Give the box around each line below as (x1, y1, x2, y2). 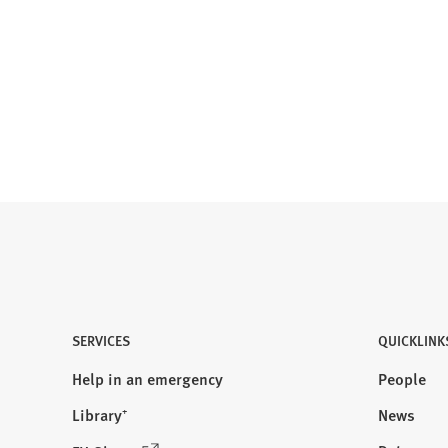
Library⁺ (72, 402, 127, 426)
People (377, 366, 426, 390)
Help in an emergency (72, 366, 223, 390)
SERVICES (72, 330, 130, 351)
